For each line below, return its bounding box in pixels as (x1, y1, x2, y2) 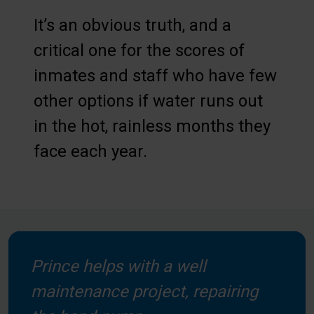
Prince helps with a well (31, 256, 206, 276)
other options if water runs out (34, 90, 263, 111)
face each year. (34, 141, 147, 161)
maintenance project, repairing (31, 281, 258, 301)
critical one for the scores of (34, 40, 245, 60)
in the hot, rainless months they (34, 116, 271, 136)
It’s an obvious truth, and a (34, 15, 231, 35)
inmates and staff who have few (34, 65, 277, 86)
